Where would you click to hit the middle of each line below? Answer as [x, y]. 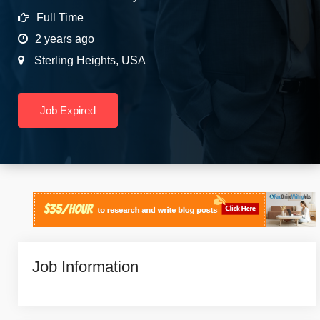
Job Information [85, 266]
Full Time [60, 17]
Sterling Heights [74, 60]
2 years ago [65, 39]
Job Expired [68, 110]
